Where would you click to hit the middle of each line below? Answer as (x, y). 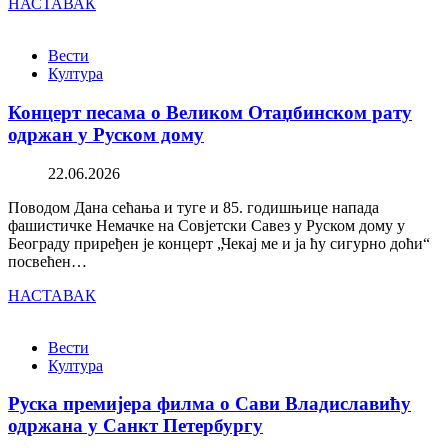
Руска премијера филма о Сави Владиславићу (209, 404)
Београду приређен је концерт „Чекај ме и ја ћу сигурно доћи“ (219, 243)
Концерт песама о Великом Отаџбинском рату (210, 112)
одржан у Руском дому (106, 134)
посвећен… (47, 261)
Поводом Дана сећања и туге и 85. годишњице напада (193, 207)
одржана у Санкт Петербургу (135, 426)
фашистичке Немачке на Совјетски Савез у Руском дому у (206, 225)
